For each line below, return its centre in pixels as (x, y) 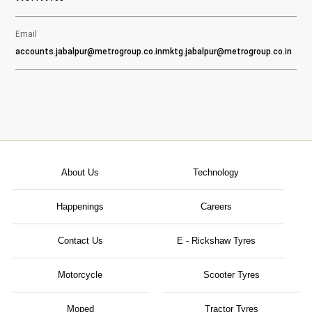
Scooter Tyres (232, 275)
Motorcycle (80, 275)
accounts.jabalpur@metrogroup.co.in (89, 51)
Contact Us (80, 241)
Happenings (80, 207)
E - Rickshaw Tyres (216, 241)
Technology (216, 173)
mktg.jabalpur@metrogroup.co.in (227, 51)
